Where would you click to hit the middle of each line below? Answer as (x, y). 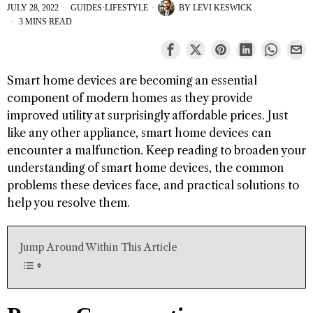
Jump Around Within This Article (99, 247)
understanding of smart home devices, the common (145, 168)
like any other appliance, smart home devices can (139, 133)
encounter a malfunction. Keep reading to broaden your (156, 151)
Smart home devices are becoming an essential (132, 81)
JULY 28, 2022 (33, 8)
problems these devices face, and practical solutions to (153, 185)
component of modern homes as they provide (130, 98)
